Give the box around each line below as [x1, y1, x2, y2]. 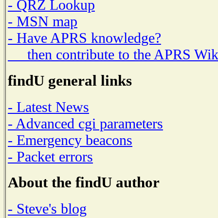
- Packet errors [8, 148, 93, 164]
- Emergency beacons [8, 131, 132, 148]
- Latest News [8, 98, 89, 115]
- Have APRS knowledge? [8, 30, 161, 46]
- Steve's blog [8, 200, 87, 217]
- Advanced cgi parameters [8, 115, 163, 131]
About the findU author [8, 174, 160, 191]
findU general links [8, 72, 132, 90]
